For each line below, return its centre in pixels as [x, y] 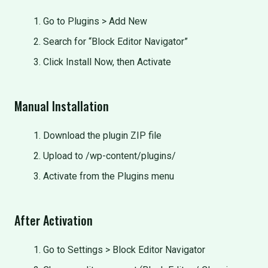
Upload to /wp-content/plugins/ [109, 156]
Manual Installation [62, 106]
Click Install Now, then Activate [107, 62]
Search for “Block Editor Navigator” [115, 42]
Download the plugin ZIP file [102, 135]
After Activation [54, 220]
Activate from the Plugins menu [109, 176]
